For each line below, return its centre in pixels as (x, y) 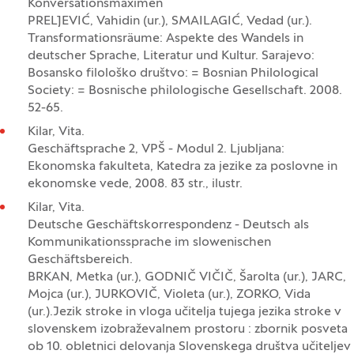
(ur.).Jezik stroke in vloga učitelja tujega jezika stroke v (185, 312)
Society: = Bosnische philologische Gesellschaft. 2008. (185, 91)
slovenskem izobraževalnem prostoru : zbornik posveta (188, 330)
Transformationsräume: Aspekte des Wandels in (166, 39)
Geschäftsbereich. (80, 260)
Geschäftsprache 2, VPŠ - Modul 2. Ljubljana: (156, 149)
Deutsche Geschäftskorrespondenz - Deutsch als (168, 225)
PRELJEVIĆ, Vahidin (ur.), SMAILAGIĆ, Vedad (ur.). (170, 21)
